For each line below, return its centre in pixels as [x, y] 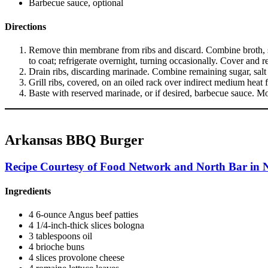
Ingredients [28, 191]
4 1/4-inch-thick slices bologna [88, 226]
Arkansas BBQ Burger [74, 140]
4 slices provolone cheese [77, 258]
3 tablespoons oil [60, 236]
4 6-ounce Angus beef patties [83, 215]
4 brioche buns [57, 247]
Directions [25, 26]
